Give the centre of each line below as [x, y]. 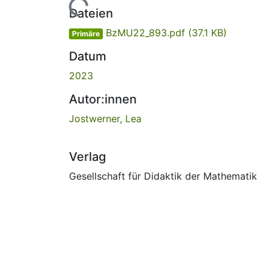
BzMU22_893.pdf [145, 32]
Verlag [87, 156]
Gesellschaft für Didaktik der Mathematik [163, 176]
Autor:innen [103, 99]
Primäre [86, 33]
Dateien [91, 13]
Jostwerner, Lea [105, 118]
